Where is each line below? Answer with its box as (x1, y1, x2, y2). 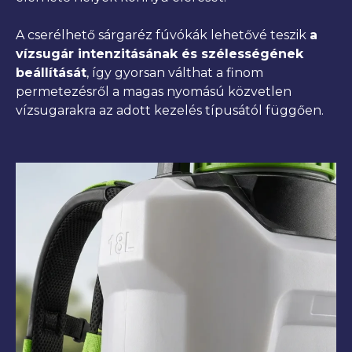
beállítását (16, 64, 86, 80)
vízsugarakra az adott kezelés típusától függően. (16, 102, 324, 118)
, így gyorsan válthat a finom (86, 64, 263, 80)
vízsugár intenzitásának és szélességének (16, 46, 303, 61)
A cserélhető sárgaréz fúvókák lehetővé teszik (16, 27, 310, 42)
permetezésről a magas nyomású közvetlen (16, 83, 291, 99)
